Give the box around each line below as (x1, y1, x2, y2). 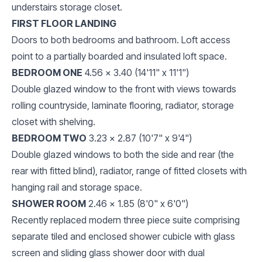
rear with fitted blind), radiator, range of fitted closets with (12, 164, 247, 177)
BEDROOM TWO (12, 132, 87, 144)
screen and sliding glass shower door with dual (12, 246, 205, 258)
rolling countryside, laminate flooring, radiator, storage (12, 99, 234, 111)
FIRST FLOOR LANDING (12, 17, 116, 29)
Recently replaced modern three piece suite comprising (12, 213, 240, 226)
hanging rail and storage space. (12, 181, 142, 193)
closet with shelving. (12, 115, 95, 127)
